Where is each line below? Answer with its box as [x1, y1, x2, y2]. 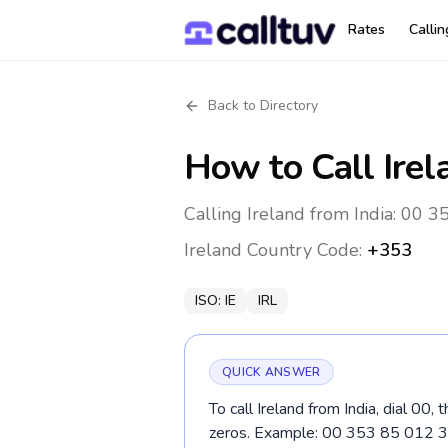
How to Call [184, 143, 384, 192]
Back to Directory [208, 96, 318, 115]
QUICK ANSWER [222, 364, 321, 380]
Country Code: [242, 238, 367, 262]
